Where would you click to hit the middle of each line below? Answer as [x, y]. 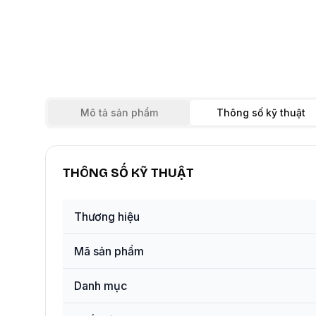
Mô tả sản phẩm [119, 113]
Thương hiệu [107, 217]
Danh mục [101, 286]
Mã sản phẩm [109, 251]
